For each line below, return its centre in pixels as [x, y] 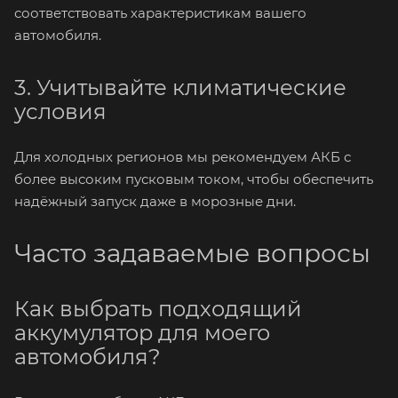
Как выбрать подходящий [158, 309]
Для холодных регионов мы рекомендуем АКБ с [183, 157]
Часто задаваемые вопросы [192, 253]
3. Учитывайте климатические [180, 88]
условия [60, 111]
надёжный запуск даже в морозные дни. [155, 201]
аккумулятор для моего [142, 333]
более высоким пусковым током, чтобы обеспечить [194, 179]
